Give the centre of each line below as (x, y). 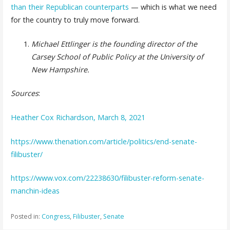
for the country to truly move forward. (75, 20)
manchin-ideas (35, 191)
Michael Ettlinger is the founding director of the (114, 44)
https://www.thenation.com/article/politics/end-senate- (104, 141)
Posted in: (26, 216)
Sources (24, 93)
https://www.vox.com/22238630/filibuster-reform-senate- (107, 178)
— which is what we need (172, 7)
